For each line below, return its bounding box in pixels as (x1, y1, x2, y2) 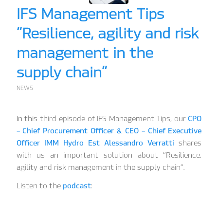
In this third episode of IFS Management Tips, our (16, 114, 186, 123)
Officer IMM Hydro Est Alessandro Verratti (16, 138, 175, 147)
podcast (60, 181, 91, 190)
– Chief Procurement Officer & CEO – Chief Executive (16, 126, 202, 135)
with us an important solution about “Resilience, (16, 150, 202, 160)
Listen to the (16, 181, 61, 190)
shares (174, 138, 202, 147)
